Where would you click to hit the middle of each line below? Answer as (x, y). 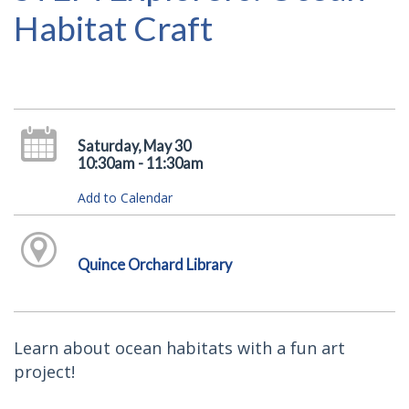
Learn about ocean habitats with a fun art (179, 347)
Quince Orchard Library (154, 265)
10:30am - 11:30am (140, 163)
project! (44, 371)
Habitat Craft (113, 28)
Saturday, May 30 (134, 146)
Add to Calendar (125, 198)
